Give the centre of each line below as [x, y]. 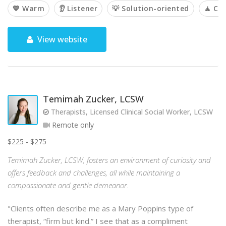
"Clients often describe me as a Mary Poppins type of [100, 208]
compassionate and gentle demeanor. [68, 185]
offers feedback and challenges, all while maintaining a [94, 173]
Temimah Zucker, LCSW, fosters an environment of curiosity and [109, 160]
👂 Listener [78, 8]
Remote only [72, 125]
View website [62, 39]
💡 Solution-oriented [151, 8]
